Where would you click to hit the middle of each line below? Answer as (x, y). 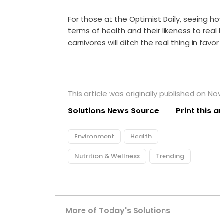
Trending (170, 156)
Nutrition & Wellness (107, 156)
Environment (95, 136)
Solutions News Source (114, 110)
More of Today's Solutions (118, 210)
